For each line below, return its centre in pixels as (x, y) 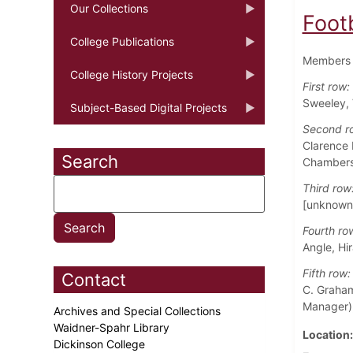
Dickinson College (101, 344)
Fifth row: (326, 273)
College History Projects (132, 74)
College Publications (122, 41)
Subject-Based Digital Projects (149, 107)
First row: (326, 86)
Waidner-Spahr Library (113, 327)
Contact (94, 279)
